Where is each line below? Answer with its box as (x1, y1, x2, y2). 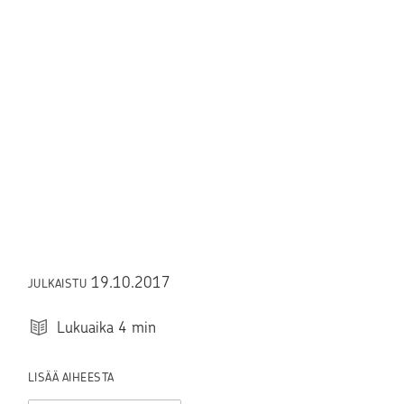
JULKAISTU (27, 277, 91, 290)
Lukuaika (56, 317, 114, 336)
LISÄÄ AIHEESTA (27, 370, 115, 384)
